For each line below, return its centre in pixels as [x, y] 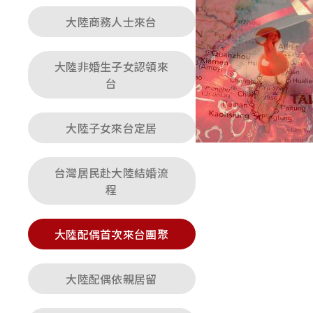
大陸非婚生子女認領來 [111, 66]
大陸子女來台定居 [111, 128]
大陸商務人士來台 [111, 22]
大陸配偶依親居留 [111, 279]
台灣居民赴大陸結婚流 [111, 173]
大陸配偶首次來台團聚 [111, 234]
